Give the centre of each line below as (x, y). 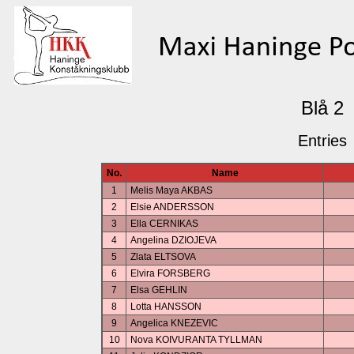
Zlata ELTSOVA (163, 257)
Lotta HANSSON (166, 307)
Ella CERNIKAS (164, 224)
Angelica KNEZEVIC (174, 323)
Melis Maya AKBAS (171, 190)
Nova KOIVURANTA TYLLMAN (196, 340)
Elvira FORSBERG (170, 273)
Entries (322, 141)
